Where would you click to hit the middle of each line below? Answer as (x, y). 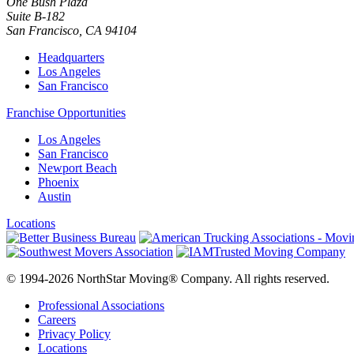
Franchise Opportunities (66, 112)
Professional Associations (101, 305)
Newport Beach (77, 168)
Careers (57, 319)
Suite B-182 (36, 16)
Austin (55, 196)
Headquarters (71, 57)
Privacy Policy (74, 333)
